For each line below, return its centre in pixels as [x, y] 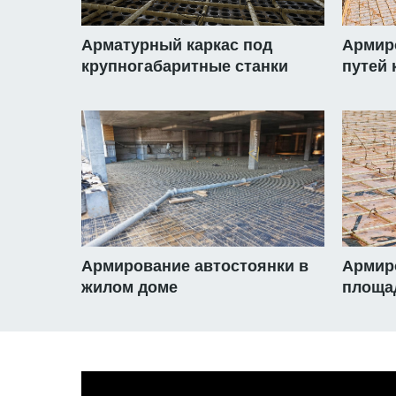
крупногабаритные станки [185, 67]
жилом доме [129, 288]
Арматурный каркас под [177, 46]
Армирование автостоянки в [195, 267]
